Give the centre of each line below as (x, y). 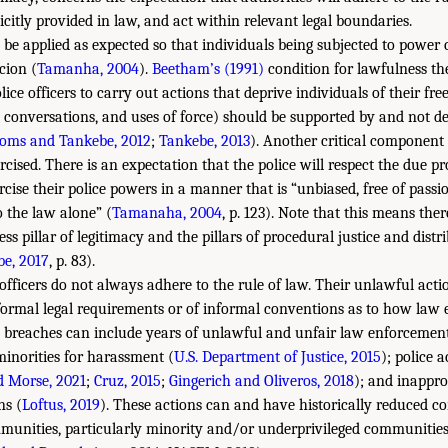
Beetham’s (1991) (208, 68)
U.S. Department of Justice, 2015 (277, 356)
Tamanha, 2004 (88, 68)
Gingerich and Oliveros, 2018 (261, 380)
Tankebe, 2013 (204, 140)
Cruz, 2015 (127, 380)
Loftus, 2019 (61, 404)
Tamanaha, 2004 (167, 212)
